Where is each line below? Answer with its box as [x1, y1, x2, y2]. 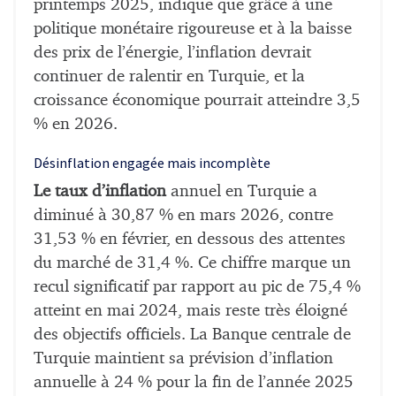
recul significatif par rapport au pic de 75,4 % [34, 278, 361, 295]
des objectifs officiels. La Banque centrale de [34, 325, 351, 343]
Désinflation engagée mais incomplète [34, 153, 270, 171]
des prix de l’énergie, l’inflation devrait [34, 43, 311, 61]
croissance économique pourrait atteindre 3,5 [34, 91, 361, 109]
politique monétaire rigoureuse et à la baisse [34, 19, 352, 37]
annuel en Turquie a [166, 182, 317, 200]
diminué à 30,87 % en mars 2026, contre [34, 206, 333, 224]
